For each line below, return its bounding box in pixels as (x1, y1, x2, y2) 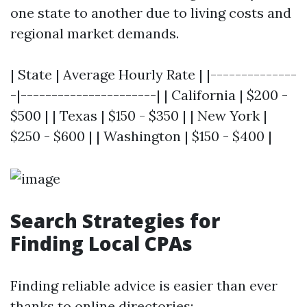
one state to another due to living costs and (10, 4, 291, 21)
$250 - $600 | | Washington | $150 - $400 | (10, 127, 272, 145)
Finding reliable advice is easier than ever (10, 277, 278, 294)
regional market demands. (10, 25, 179, 42)
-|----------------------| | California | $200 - (10, 86, 288, 103)
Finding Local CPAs (10, 230, 193, 256)
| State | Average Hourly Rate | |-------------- (10, 66, 297, 83)
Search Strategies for (10, 208, 220, 234)
